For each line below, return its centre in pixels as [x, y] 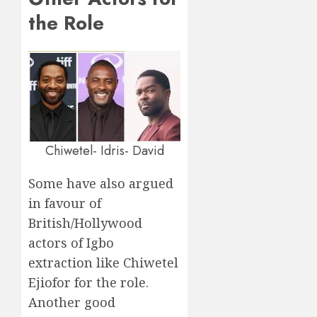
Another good [72, 302]
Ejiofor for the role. [88, 283]
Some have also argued [101, 184]
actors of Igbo [71, 243]
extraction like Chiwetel [103, 263]
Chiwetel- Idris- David [104, 151]
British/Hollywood [85, 223]
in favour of [65, 203]
